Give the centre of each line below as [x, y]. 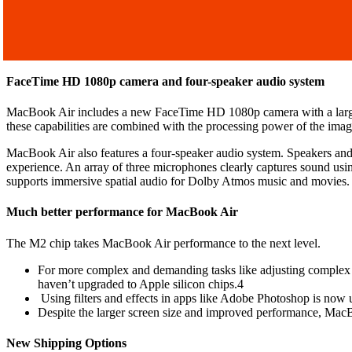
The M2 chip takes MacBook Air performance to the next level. [163, 243]
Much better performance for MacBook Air [122, 212]
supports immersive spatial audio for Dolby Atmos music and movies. [178, 181]
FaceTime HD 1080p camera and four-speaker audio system [165, 81]
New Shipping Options [66, 343]
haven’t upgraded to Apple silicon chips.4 [141, 284]
